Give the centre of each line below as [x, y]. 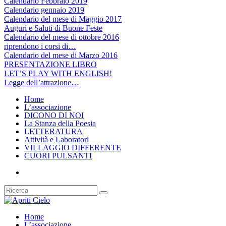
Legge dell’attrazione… [42, 82]
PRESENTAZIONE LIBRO [50, 64]
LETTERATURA [53, 131]
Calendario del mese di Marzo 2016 [61, 55]
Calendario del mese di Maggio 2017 [63, 19]
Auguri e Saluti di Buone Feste [53, 28]
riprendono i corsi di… [40, 46]
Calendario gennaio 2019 [44, 10]
